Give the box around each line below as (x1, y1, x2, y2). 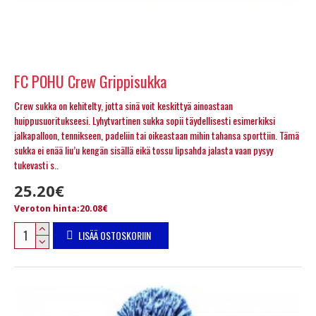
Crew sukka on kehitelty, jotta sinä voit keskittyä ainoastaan (14, 97, 233, 113)
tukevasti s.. (14, 157, 59, 172)
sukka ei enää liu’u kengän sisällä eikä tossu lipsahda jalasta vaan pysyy (14, 142, 273, 157)
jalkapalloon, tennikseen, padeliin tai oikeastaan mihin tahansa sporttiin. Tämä (14, 127, 299, 142)
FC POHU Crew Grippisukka (14, 69, 166, 92)
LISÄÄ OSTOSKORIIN (78, 227, 151, 243)
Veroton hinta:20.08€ (14, 202, 108, 214)
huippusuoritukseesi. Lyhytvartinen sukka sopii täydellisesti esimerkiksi (14, 112, 275, 128)
